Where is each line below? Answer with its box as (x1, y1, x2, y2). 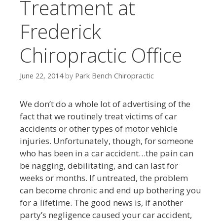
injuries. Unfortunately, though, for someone (20, 135, 193, 147)
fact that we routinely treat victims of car (20, 110, 177, 122)
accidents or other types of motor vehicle (20, 123, 178, 135)
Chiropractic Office (20, 41, 182, 69)
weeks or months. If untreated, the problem (20, 172, 188, 184)
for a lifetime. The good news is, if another (20, 197, 183, 209)
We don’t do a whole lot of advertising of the (20, 98, 190, 110)
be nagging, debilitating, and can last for (20, 160, 178, 172)
